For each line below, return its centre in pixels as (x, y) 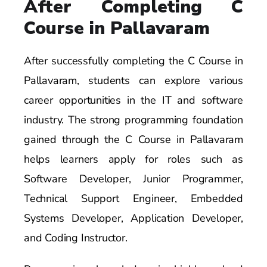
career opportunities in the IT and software (133, 100)
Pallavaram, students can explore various (133, 80)
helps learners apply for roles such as (133, 159)
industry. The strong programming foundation (133, 119)
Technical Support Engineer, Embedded (133, 198)
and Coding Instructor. (76, 237)
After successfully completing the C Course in (133, 60)
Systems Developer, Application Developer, (133, 218)
